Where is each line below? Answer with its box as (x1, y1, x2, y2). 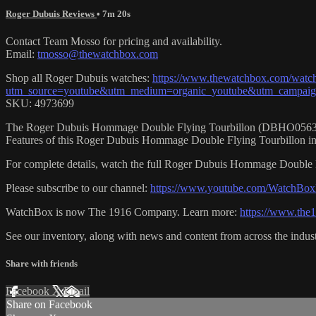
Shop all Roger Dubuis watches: (6, 72, 152, 85)
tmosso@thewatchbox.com (37, 48, 158, 61)
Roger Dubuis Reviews (6, 8, 97, 19)
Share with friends (6, 258, 78, 269)
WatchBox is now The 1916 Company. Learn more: (6, 206, 240, 219)
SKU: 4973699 (6, 97, 74, 110)
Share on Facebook (6, 298, 92, 311)
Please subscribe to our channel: (6, 182, 150, 195)
